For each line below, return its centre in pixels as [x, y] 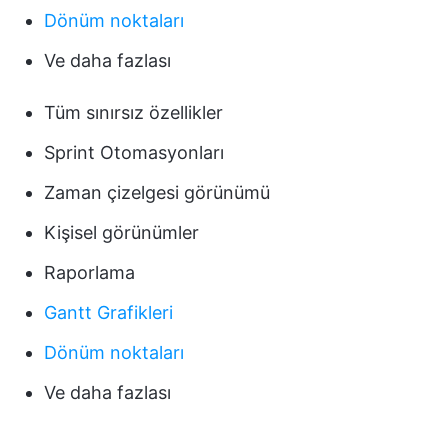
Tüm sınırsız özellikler [133, 113]
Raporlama [89, 273]
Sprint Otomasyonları [134, 153]
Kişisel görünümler [121, 233]
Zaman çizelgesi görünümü [157, 193]
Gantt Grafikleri [108, 313]
